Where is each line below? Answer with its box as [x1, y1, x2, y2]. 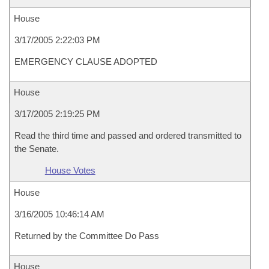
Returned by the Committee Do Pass [14, 231, 159, 241]
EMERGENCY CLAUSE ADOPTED [14, 56, 157, 67]
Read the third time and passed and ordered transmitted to [14, 130, 241, 141]
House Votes [44, 165, 95, 175]
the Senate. [14, 144, 59, 154]
